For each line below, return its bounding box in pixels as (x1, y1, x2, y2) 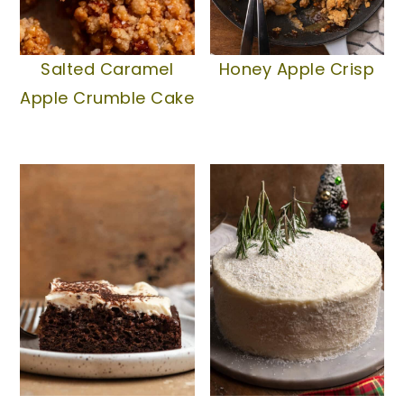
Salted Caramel (41, 58, 174, 80)
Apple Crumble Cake (20, 87, 195, 109)
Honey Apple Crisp (218, 58, 375, 80)
